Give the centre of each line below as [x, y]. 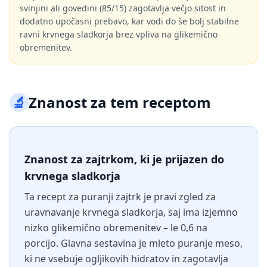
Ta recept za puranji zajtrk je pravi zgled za [120, 197]
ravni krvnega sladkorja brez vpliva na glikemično [119, 34]
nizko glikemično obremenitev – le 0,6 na [116, 228]
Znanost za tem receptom [120, 102]
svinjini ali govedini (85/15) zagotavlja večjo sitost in [123, 8]
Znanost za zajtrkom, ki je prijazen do [124, 159]
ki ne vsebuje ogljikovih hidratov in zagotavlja [126, 259]
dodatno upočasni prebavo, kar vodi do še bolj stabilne [129, 21]
